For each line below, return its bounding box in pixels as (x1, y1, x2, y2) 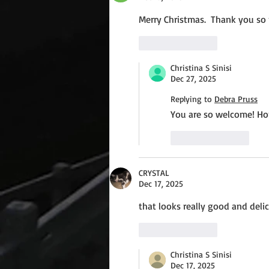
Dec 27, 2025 (171, 73, 216, 84)
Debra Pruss (214, 94, 258, 104)
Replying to (171, 94, 212, 104)
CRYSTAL (139, 168, 169, 178)
